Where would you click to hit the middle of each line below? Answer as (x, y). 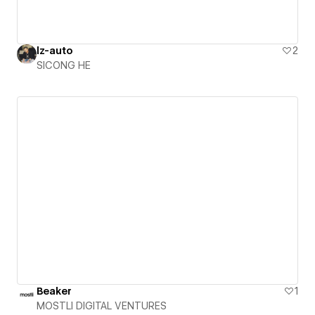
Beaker (54, 291)
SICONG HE (64, 66)
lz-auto (55, 51)
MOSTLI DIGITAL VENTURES (102, 306)
